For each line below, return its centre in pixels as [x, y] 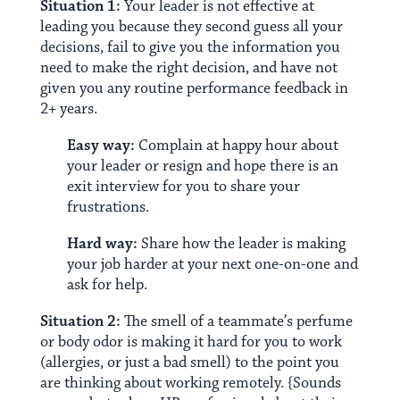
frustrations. [108, 208]
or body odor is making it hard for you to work [191, 342]
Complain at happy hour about [238, 146]
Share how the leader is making [241, 244]
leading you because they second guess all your [191, 27]
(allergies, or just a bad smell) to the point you [189, 363]
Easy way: [102, 146]
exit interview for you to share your [183, 187]
